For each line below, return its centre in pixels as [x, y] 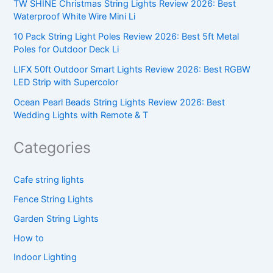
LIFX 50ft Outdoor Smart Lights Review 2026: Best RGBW [132, 70]
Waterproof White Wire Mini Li [75, 17]
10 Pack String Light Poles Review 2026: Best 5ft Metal [126, 37]
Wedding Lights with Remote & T [81, 115]
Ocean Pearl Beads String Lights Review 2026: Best [119, 103]
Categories [52, 148]
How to [29, 238]
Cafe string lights [49, 179]
